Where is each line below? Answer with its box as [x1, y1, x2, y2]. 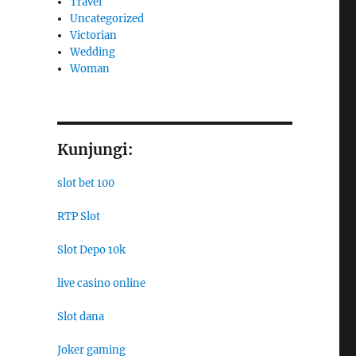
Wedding [70, 44, 116, 59]
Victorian [70, 28, 118, 42]
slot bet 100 [56, 176, 114, 190]
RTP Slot [56, 209, 100, 223]
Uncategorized [70, 11, 145, 25]
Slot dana [56, 309, 104, 323]
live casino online [56, 276, 145, 290]
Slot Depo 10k [56, 242, 126, 257]
